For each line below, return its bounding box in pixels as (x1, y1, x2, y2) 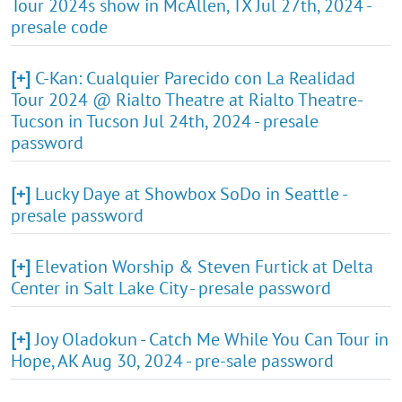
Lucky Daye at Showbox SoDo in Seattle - (35, 181, 346, 205)
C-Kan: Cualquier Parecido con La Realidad (35, 66, 355, 90)
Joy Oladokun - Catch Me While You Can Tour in (35, 327, 389, 351)
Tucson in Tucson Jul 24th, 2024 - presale (11, 109, 319, 133)
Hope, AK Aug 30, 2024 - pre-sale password (11, 348, 334, 372)
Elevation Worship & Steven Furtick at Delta (35, 254, 373, 278)
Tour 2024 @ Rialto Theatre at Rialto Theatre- (11, 87, 363, 111)
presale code (11, 14, 108, 39)
